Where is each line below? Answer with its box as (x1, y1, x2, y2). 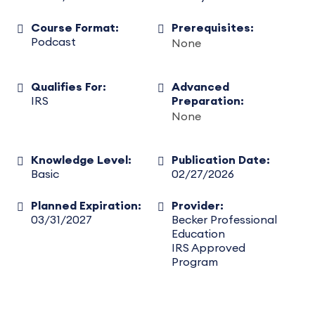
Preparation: (171, 96, 244, 107)
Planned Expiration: (31, 200, 141, 212)
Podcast (31, 37, 76, 48)
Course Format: (31, 22, 119, 34)
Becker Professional (171, 214, 277, 226)
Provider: (171, 200, 224, 212)
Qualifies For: (31, 82, 106, 93)
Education (171, 229, 225, 240)
